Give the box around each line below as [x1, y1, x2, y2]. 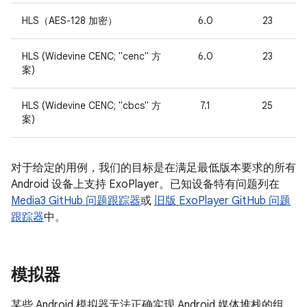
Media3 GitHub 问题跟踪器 [11, 194, 140, 208]
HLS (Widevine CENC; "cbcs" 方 [22, 99, 161, 112]
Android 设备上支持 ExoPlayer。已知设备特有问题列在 [11, 177, 280, 191]
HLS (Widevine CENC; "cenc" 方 [22, 50, 161, 62]
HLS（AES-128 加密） [22, 14, 117, 27]
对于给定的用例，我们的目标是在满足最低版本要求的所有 [11, 161, 296, 175]
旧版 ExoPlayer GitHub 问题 [154, 194, 291, 208]
